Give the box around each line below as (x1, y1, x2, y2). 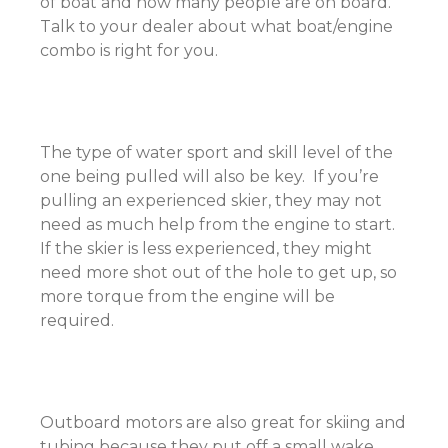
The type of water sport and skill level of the (40, 143, 393, 162)
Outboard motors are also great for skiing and (40, 413, 406, 432)
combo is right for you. (40, 41, 222, 60)
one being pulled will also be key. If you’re (40, 167, 379, 186)
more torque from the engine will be (40, 287, 335, 306)
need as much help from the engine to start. (40, 215, 399, 234)
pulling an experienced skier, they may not (40, 191, 382, 210)
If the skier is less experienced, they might (40, 239, 372, 258)
